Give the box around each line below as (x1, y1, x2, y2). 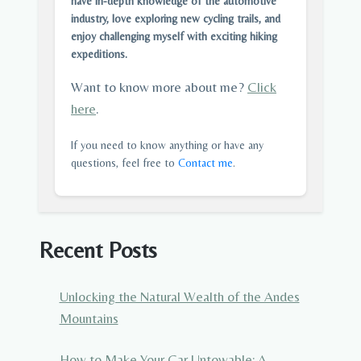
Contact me (178, 156, 233, 170)
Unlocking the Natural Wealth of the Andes (59, 288, 300, 305)
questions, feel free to (71, 156, 178, 170)
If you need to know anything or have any (71, 139, 263, 152)
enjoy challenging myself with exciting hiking (71, 30, 277, 44)
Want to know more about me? (71, 79, 247, 96)
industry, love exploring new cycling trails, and (71, 12, 280, 26)
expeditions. (71, 48, 127, 61)
